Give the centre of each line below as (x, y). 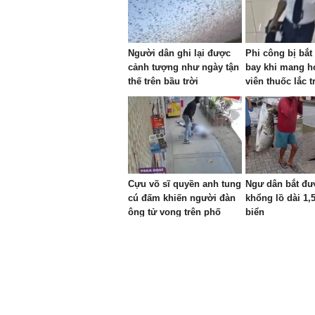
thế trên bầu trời (163, 81)
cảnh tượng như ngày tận (184, 67)
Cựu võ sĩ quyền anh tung (185, 184)
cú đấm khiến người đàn (182, 198)
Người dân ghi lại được (179, 53)
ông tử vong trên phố (174, 212)
